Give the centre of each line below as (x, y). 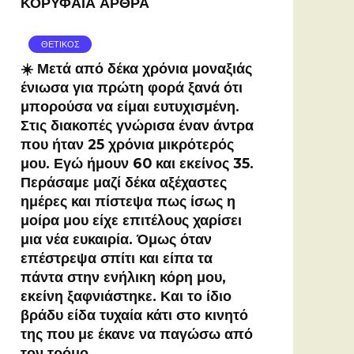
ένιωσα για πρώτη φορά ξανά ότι (132, 87)
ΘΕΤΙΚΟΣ (60, 44)
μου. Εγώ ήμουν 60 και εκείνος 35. (137, 163)
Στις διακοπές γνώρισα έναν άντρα (137, 125)
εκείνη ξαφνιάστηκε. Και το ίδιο (126, 296)
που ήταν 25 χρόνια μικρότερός (127, 144)
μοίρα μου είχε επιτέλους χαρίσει (131, 220)
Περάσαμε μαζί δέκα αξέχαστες (124, 182)
